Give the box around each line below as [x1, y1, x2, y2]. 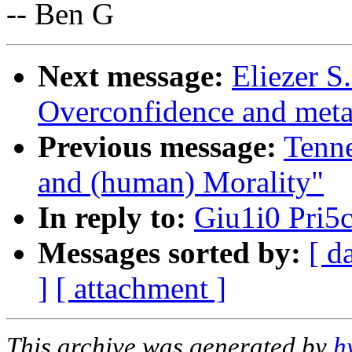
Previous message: [38, 129, 277, 163]
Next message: [38, 58, 224, 93]
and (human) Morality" [38, 164, 324, 199]
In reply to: [38, 200, 186, 234]
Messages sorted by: [38, 235, 301, 269]
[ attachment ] [56, 270, 226, 305]
